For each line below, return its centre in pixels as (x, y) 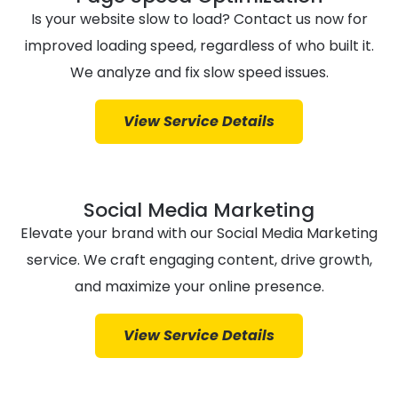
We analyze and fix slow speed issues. (199, 73)
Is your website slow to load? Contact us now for (199, 20)
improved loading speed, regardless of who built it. (199, 46)
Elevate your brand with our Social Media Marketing (199, 234)
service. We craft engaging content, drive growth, (199, 260)
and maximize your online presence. (199, 287)
